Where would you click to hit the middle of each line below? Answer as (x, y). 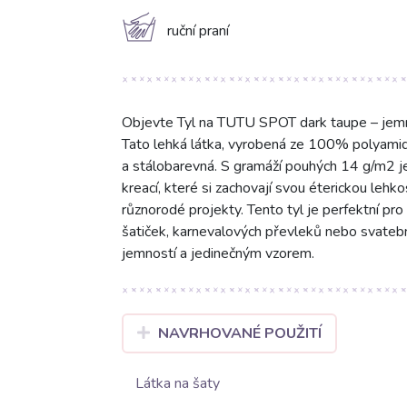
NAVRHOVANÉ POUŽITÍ (240, 334)
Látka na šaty (177, 384)
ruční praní (198, 31)
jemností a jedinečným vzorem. (218, 254)
